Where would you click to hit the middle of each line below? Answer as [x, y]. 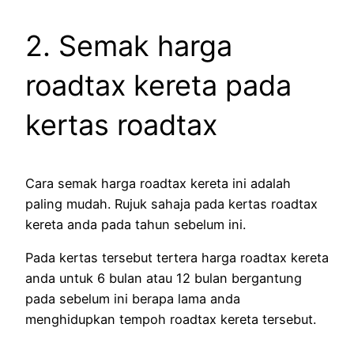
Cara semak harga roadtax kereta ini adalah [158, 183]
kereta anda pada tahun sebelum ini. [136, 224]
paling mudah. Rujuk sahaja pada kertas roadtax [171, 203]
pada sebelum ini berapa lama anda [133, 298]
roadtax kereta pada [158, 85]
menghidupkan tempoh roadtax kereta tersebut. [171, 319]
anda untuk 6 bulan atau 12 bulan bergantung [164, 278]
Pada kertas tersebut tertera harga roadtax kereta [177, 257]
